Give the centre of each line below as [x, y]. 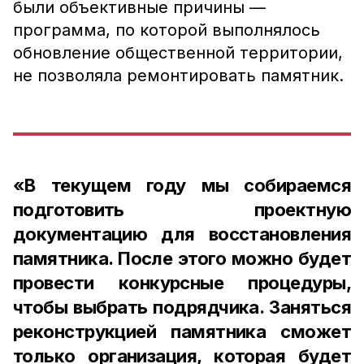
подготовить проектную [182, 210]
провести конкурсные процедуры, [182, 283]
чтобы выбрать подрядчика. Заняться [182, 307]
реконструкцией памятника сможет [182, 331]
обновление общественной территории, [178, 53]
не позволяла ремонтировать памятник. [178, 76]
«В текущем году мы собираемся [182, 185]
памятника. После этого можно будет [182, 258]
